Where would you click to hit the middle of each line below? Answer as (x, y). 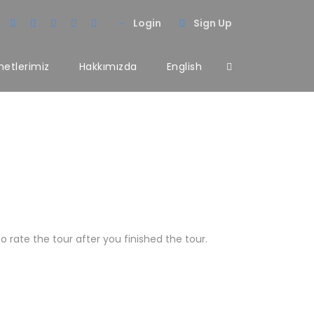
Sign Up (213, 23)
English (184, 67)
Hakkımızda (108, 67)
